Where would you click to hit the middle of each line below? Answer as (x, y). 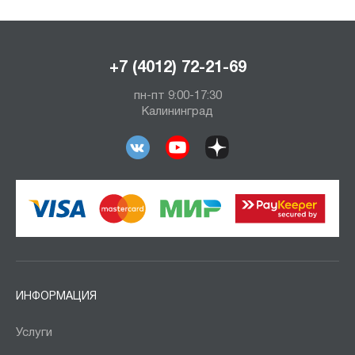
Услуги (34, 332)
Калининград (177, 111)
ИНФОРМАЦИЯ (56, 296)
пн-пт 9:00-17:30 (177, 95)
